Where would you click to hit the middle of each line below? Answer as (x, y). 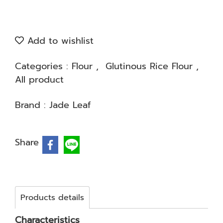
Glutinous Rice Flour (151, 66)
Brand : (32, 105)
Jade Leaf (70, 105)
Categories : (43, 66)
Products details (52, 198)
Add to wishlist (59, 41)
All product (39, 80)
